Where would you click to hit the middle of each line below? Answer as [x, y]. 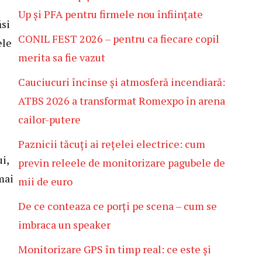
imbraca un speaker [64, 225]
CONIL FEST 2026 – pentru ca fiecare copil [119, 39]
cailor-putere [49, 119]
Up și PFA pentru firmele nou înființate [111, 14]
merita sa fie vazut [62, 57]
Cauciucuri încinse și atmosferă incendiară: [122, 82]
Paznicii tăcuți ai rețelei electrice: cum [112, 144]
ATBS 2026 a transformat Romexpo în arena [122, 101]
